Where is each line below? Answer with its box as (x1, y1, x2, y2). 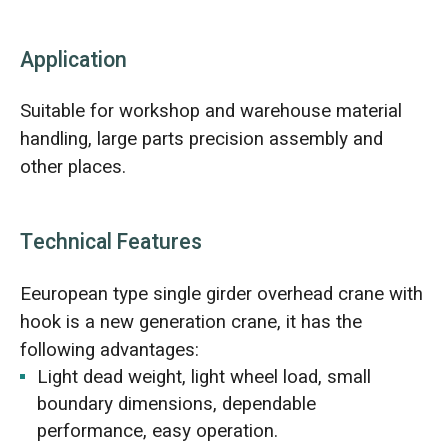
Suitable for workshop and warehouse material (19, 97, 402, 126)
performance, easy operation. (37, 417, 279, 446)
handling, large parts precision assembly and (19, 125, 383, 154)
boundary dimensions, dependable (37, 390, 317, 419)
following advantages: (19, 336, 199, 365)
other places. (19, 153, 126, 182)
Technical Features (19, 227, 202, 259)
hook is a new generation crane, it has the (19, 308, 362, 337)
